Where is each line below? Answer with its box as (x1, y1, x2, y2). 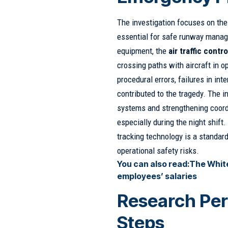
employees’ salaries (117, 170, 197, 181)
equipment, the (117, 45, 169, 56)
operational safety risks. (117, 145, 199, 156)
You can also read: (117, 158, 190, 169)
